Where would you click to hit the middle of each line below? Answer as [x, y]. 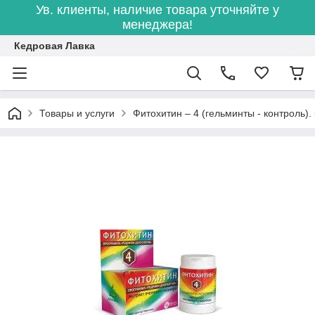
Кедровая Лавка [54, 46]
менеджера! [157, 25]
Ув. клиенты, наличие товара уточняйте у [157, 10]
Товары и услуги [77, 113]
